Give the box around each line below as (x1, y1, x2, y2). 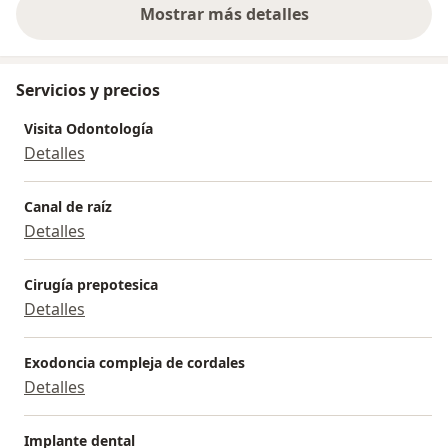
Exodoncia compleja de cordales (24, 353, 245, 373)
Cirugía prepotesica (24, 275, 158, 295)
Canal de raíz (24, 197, 112, 217)
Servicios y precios (16, 79, 160, 102)
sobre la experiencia (222, 13, 382, 36)
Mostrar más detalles (139, 3, 309, 26)
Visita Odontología (24, 119, 153, 139)
